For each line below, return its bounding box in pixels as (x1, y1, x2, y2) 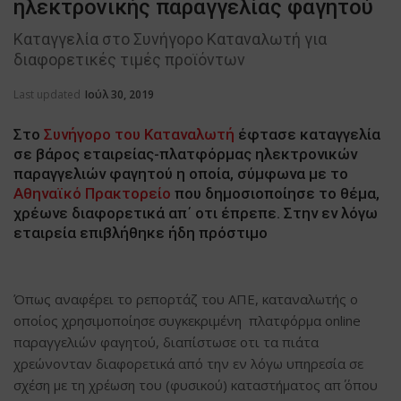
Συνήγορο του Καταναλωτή (44, 124, 235, 143)
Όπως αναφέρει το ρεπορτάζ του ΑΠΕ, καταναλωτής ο (13, 289, 358, 308)
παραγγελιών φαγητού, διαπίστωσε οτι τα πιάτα (13, 332, 319, 351)
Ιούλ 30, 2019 (85, 86, 154, 102)
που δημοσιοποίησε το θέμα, (171, 183, 380, 202)
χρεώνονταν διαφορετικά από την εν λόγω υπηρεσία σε (13, 354, 363, 372)
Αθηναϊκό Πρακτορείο (13, 183, 171, 202)
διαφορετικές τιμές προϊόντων (13, 49, 245, 69)
